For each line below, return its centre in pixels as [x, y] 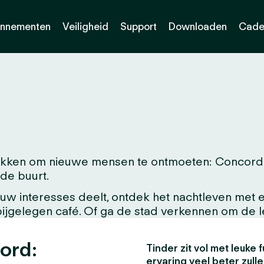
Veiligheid [85, 26]
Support [138, 26]
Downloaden [197, 26]
